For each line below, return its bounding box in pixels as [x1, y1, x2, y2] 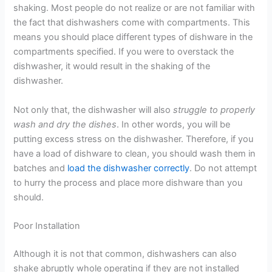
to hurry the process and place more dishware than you [13, 177, 243, 188]
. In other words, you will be [117, 118, 231, 130]
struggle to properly [173, 104, 256, 115]
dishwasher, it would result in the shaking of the [13, 61, 211, 72]
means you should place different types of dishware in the [13, 32, 253, 43]
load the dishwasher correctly [67, 162, 190, 174]
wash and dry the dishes [13, 118, 117, 130]
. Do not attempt [189, 162, 257, 174]
